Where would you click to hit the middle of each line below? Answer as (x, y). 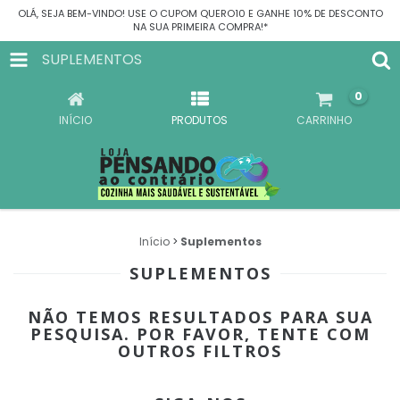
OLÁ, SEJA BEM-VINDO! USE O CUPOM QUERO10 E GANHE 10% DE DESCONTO (200, 13)
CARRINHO (325, 120)
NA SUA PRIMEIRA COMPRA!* (200, 27)
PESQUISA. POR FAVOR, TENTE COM (200, 333)
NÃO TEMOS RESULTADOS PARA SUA (200, 317)
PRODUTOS (200, 120)
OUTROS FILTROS (200, 350)
